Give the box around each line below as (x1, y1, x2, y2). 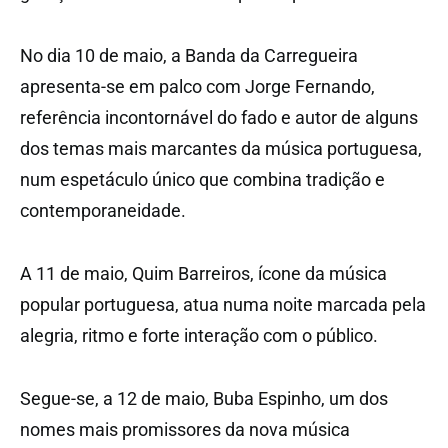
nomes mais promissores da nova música (20, 418, 350, 440)
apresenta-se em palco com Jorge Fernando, (20, 75, 375, 97)
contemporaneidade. (20, 199, 186, 221)
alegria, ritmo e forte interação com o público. (20, 324, 378, 346)
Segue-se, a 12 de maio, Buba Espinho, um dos (20, 387, 388, 409)
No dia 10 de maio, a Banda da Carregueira (20, 44, 358, 66)
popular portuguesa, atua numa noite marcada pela (20, 293, 426, 315)
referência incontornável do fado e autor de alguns (20, 106, 418, 128)
